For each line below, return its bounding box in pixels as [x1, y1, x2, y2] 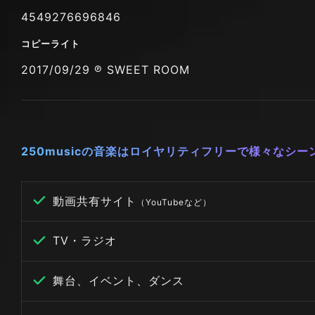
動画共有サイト [53, 193, 136, 208]
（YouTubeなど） [136, 196, 212, 207]
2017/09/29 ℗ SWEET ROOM [21, 62, 190, 77]
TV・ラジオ [53, 233, 117, 248]
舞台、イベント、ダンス [53, 274, 184, 288]
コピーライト [21, 37, 80, 49]
